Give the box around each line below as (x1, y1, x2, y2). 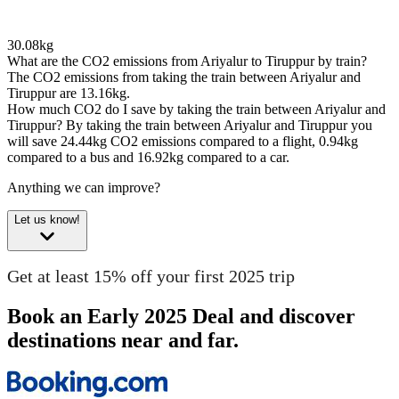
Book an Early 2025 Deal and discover (7, 304, 355, 328)
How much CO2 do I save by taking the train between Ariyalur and (7, 102, 386, 118)
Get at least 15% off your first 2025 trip (7, 265, 295, 286)
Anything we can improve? (7, 180, 160, 196)
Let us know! (14, 213, 80, 227)
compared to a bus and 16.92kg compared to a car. (7, 150, 289, 166)
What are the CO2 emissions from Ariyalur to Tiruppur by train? (7, 53, 367, 69)
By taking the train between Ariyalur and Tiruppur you (66, 118, 372, 134)
